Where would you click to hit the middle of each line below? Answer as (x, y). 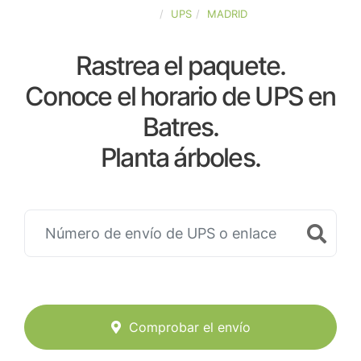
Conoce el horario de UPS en (180, 96)
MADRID (227, 14)
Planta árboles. (180, 158)
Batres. (180, 127)
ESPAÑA (135, 14)
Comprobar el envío (189, 328)
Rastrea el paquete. (180, 66)
